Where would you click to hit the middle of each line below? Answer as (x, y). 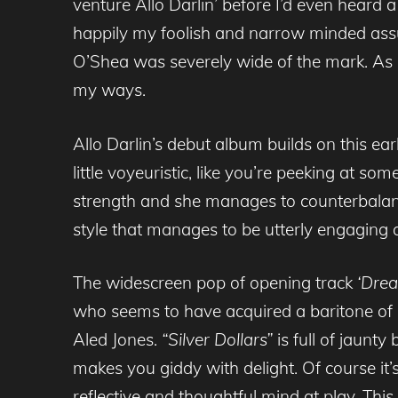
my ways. (109, 90)
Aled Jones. (117, 340)
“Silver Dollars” (217, 340)
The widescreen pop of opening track (215, 283)
